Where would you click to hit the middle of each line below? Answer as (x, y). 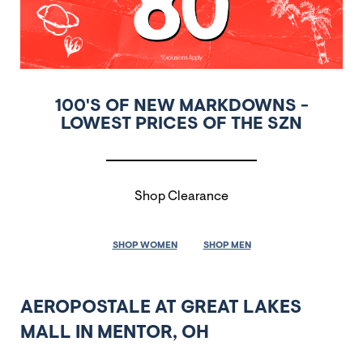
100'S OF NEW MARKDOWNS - (181, 107)
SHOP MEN (227, 245)
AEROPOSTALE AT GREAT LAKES (161, 308)
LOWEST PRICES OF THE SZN (181, 124)
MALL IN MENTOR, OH (115, 333)
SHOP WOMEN (145, 245)
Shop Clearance (181, 196)
